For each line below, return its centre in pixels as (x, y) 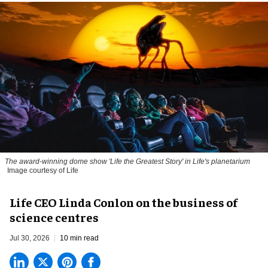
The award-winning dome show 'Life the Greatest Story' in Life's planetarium (127, 161)
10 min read (79, 238)
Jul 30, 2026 (30, 238)
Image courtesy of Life (43, 170)
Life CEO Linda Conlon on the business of (124, 202)
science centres (54, 217)
